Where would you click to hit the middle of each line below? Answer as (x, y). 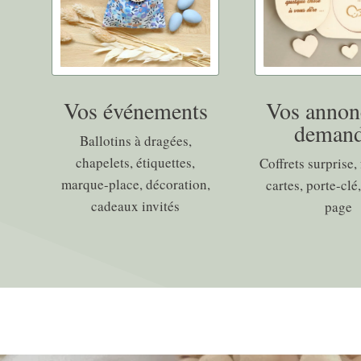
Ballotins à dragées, (135, 141)
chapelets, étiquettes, (136, 163)
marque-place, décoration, (135, 185)
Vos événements (135, 111)
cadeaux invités (136, 206)
